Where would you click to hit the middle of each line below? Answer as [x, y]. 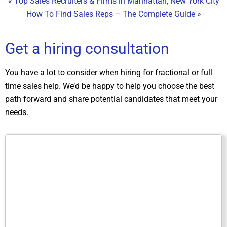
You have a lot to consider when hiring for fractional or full [109, 72]
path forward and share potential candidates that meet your [111, 99]
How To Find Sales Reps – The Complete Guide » [113, 14]
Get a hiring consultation [87, 48]
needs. [17, 112]
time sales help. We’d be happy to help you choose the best [110, 86]
